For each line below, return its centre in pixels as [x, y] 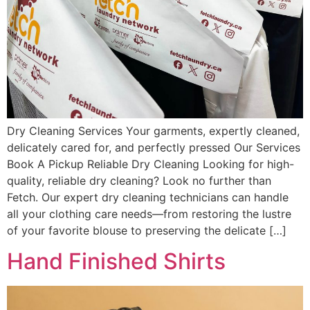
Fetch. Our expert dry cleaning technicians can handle [148, 197]
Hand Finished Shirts [116, 262]
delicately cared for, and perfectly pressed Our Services [154, 147]
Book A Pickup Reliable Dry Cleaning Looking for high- [151, 164]
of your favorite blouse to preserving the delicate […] [147, 230]
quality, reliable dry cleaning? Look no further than [139, 180]
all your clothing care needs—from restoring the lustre [149, 213]
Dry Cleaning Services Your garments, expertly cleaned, [153, 130]
